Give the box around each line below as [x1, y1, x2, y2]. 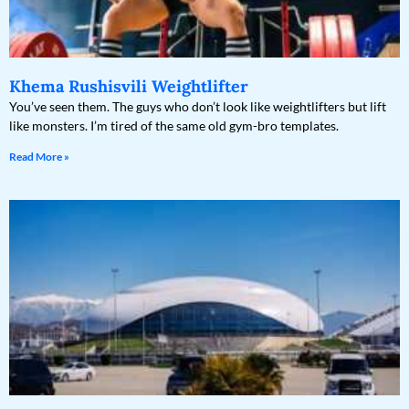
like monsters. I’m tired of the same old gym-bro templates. [9, 118, 339, 134]
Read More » [9, 150, 69, 164]
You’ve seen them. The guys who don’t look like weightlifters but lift [9, 99, 386, 115]
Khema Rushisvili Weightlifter [9, 76, 248, 98]
